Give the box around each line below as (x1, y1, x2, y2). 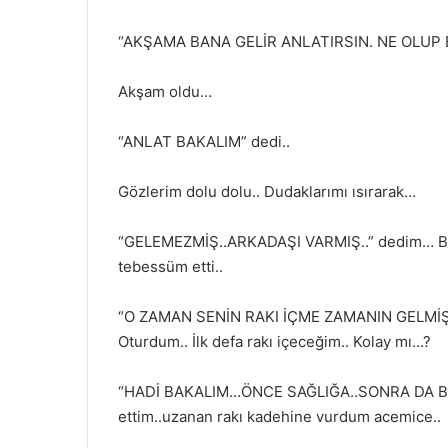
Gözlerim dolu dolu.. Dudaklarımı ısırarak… (118, 182, 416, 201)
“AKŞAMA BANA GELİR (118, 32, 281, 51)
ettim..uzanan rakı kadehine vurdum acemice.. (118, 407, 441, 426)
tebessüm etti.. (118, 257, 223, 276)
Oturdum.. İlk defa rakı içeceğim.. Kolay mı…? (118, 332, 431, 351)
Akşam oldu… (118, 82, 212, 101)
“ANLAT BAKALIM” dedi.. (118, 132, 290, 151)
